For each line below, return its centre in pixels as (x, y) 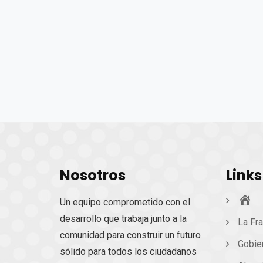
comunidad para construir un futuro (130, 235)
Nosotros (93, 176)
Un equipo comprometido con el (125, 203)
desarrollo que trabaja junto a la (123, 219)
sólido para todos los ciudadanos (128, 252)
